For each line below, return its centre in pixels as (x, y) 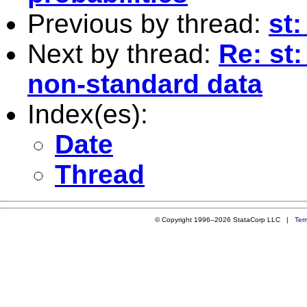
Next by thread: (123, 53)
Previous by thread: (148, 23)
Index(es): (88, 114)
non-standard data (145, 84)
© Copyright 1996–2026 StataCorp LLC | (224, 219)
